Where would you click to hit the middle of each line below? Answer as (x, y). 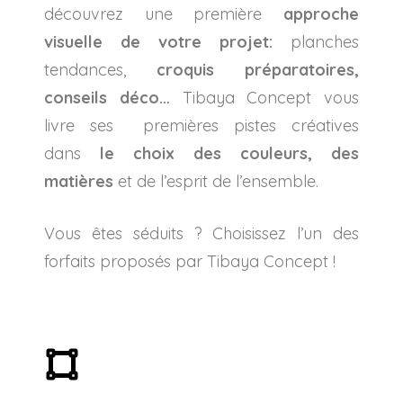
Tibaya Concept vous (264, 97)
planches (316, 41)
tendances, (100, 69)
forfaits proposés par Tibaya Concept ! (190, 261)
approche (321, 13)
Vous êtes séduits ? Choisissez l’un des (201, 233)
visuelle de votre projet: (158, 41)
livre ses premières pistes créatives (201, 125)
